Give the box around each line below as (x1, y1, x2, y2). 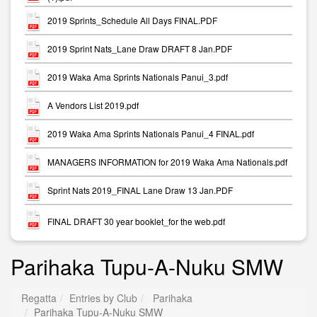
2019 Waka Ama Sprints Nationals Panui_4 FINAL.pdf (47, 127, 254, 140)
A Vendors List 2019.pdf (47, 99, 139, 112)
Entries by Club (69, 291, 137, 305)
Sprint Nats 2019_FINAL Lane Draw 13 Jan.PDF (47, 184, 233, 197)
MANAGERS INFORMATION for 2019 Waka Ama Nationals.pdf (47, 156, 287, 168)
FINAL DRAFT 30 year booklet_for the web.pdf (47, 214, 225, 227)
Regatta (21, 291, 57, 305)
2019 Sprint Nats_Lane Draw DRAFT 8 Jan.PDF (47, 42, 232, 55)
